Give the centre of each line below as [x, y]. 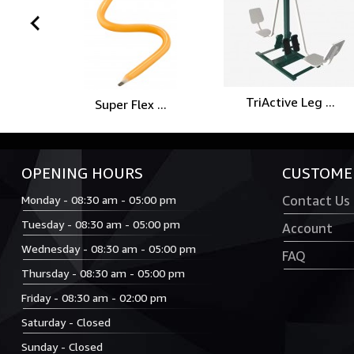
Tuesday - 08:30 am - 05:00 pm [101, 224]
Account [307, 228]
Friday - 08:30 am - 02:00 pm [94, 298]
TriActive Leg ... [291, 102]
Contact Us [316, 201]
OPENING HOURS [82, 173]
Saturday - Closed [66, 322]
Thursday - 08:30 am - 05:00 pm [103, 273]
